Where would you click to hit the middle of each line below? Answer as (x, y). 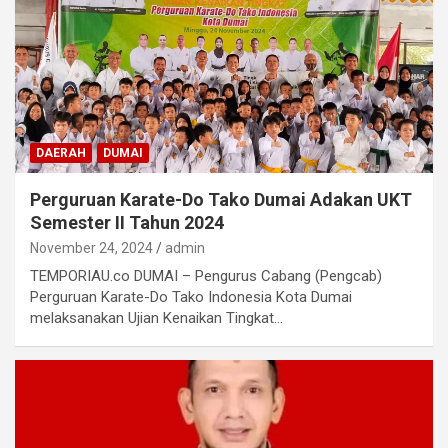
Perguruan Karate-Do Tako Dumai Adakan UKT (221, 200)
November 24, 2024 (91, 248)
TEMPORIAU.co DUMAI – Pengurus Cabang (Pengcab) (206, 276)
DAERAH (61, 153)
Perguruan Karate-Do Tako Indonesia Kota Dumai (191, 297)
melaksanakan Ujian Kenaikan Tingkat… (156, 318)
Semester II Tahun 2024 (127, 223)
